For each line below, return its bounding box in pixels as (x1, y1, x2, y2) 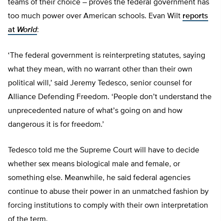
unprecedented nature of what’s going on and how (8, 107, 183, 115)
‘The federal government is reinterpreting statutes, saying (8, 52, 205, 60)
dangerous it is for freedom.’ (8, 121, 104, 129)
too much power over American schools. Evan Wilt (8, 12, 183, 21)
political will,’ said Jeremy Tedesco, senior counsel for (8, 79, 192, 88)
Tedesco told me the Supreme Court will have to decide (8, 147, 199, 155)
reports (183, 12, 208, 21)
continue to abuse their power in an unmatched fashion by (8, 188, 209, 196)
